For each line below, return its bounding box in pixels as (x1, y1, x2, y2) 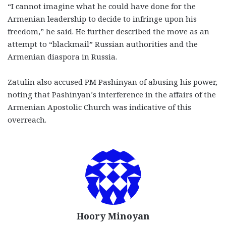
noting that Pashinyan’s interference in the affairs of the (8, 89, 216, 99)
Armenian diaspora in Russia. (8, 51, 117, 62)
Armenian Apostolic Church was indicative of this (8, 101, 191, 112)
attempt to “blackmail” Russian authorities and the (8, 38, 198, 49)
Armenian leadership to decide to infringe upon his (8, 13, 197, 24)
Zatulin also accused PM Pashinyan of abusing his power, (8, 76, 217, 87)
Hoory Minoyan (76, 209, 150, 222)
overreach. (8, 114, 48, 125)
